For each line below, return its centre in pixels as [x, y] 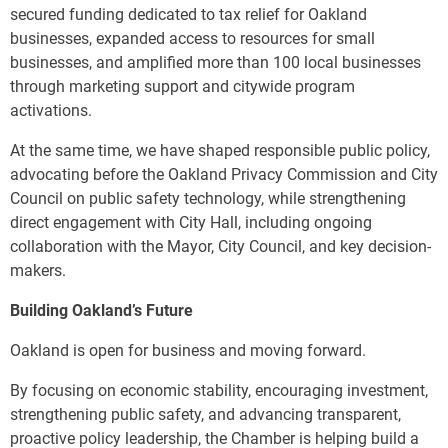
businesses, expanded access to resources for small [192, 39]
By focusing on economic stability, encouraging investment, [219, 391]
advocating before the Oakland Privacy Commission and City [224, 175]
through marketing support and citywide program [182, 87]
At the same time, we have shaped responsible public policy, [220, 151]
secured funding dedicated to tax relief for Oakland [188, 15]
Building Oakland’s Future [101, 311]
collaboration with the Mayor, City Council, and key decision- [220, 247]
